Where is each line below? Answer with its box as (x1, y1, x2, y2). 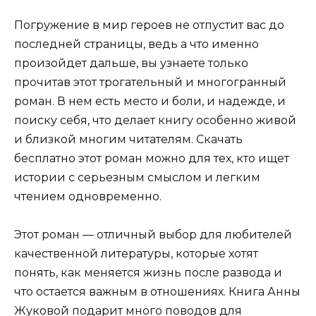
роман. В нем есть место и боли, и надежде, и (14, 94, 286, 108)
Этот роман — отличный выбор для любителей (14, 227, 292, 241)
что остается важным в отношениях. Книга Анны (14, 284, 300, 298)
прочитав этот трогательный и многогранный (14, 75, 286, 89)
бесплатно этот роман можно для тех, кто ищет (14, 151, 289, 165)
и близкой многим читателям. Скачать (14, 132, 243, 146)
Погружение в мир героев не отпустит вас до (14, 18, 284, 32)
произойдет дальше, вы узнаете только (14, 56, 248, 70)
